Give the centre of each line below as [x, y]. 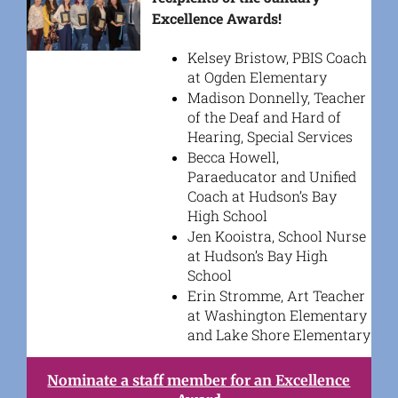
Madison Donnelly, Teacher [276, 97]
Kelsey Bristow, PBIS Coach [277, 57]
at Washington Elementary [277, 314]
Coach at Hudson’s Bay [262, 195]
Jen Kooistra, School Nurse [276, 235]
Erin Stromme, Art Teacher [276, 295]
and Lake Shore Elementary [279, 334]
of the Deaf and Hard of [264, 116]
